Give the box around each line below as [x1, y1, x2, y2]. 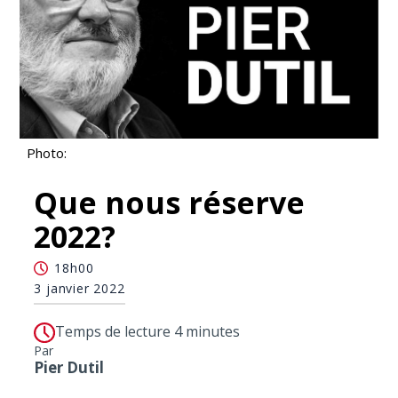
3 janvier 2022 [34, 279, 125, 297]
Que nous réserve [34, 182, 306, 223]
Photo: [27, 144, 68, 162]
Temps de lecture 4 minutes [55, 321, 241, 341]
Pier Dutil [34, 357, 105, 378]
